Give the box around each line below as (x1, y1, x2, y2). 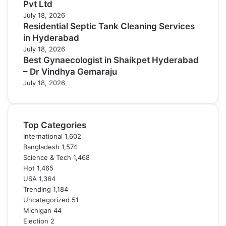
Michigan (23, 206, 51, 214)
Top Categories (23, 120, 86, 130)
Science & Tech (23, 153, 71, 161)
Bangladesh (23, 143, 60, 151)
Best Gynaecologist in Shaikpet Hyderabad (23, 55, 199, 65)
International (23, 132, 63, 140)
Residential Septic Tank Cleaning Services (23, 21, 195, 31)
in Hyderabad (23, 33, 79, 43)
